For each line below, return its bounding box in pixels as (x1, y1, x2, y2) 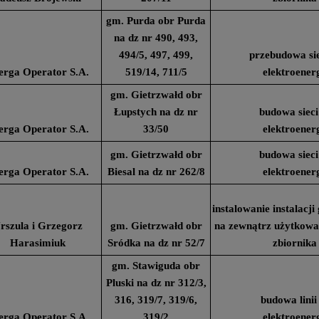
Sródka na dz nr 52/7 (107, 237, 205, 249)
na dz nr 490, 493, (114, 32, 198, 43)
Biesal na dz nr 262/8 (107, 166, 205, 177)
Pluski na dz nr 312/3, (105, 277, 206, 288)
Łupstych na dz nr (114, 106, 198, 117)
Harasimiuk (9, 237, 66, 249)
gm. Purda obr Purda (106, 15, 206, 26)
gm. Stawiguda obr (112, 260, 200, 271)
